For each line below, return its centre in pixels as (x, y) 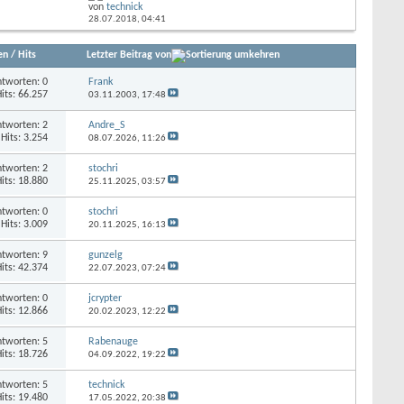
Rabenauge (113, 341)
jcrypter (105, 298)
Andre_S (106, 125)
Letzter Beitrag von (129, 55)
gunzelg (105, 255)
